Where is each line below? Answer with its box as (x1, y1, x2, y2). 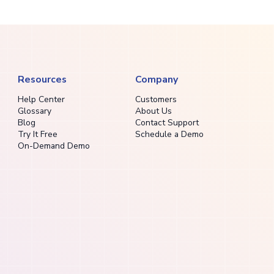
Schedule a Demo (135, 128, 204, 141)
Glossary (17, 105, 51, 117)
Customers (135, 94, 177, 106)
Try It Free (17, 128, 57, 141)
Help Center (17, 94, 65, 106)
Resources (17, 73, 67, 87)
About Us (135, 105, 172, 117)
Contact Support (135, 117, 199, 129)
